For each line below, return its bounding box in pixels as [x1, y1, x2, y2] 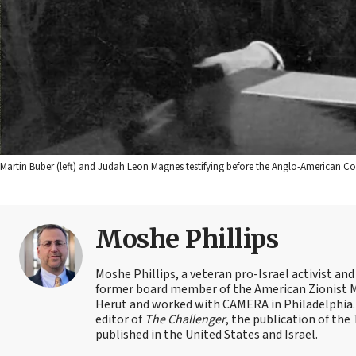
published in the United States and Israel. [95, 325, 318, 343]
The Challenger [145, 310, 226, 328]
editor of [95, 310, 145, 328]
